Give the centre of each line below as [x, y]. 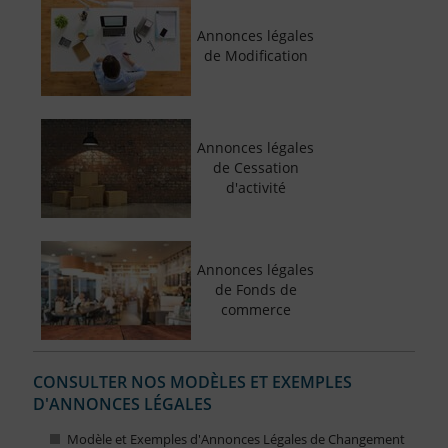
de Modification [255, 56]
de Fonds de [255, 290]
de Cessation [255, 168]
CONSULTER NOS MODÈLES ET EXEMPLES [192, 382]
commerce [255, 310]
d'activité [255, 188]
